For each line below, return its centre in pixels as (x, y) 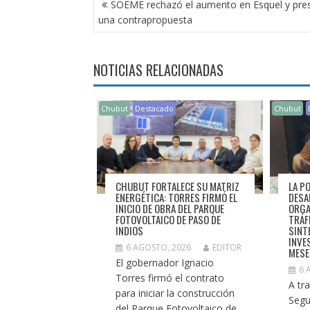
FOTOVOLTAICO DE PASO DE (168, 220)
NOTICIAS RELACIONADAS (158, 70)
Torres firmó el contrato (170, 278)
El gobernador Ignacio (164, 263)
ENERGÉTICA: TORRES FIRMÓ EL (176, 198)
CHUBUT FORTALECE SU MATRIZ (177, 186)
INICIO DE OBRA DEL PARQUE (170, 209)
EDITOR (227, 248)
